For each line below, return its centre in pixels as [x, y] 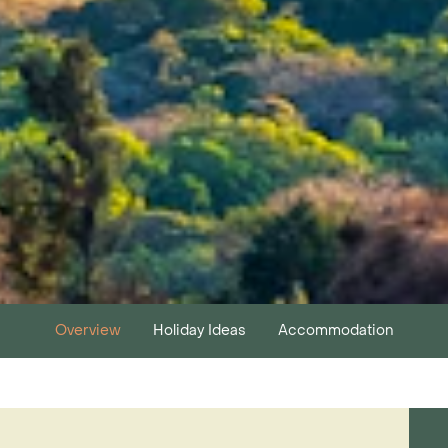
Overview [88, 330]
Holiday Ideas [199, 330]
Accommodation [335, 330]
